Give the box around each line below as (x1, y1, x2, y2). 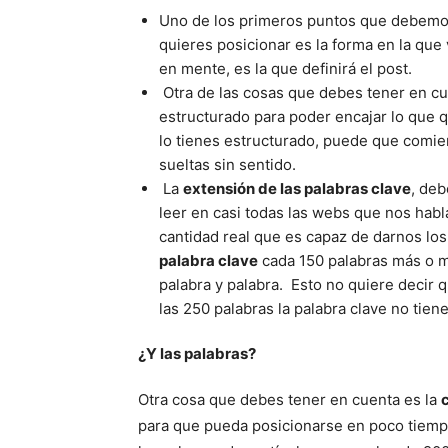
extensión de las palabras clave (183, 179, 411, 198)
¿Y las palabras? (138, 343, 256, 363)
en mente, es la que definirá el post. (159, 59, 412, 78)
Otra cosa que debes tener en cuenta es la (138, 389, 441, 409)
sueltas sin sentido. (159, 155, 296, 174)
